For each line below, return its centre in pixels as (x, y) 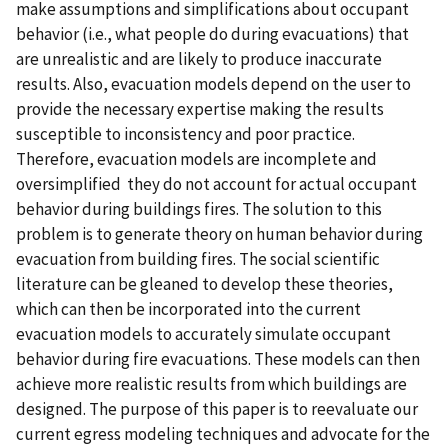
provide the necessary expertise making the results (200, 108)
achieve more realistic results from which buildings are (211, 383)
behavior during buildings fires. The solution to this (199, 208)
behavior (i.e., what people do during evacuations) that (212, 33)
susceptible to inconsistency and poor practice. (185, 133)
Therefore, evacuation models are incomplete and (196, 158)
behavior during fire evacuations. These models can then (218, 358)
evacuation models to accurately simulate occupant (203, 333)
